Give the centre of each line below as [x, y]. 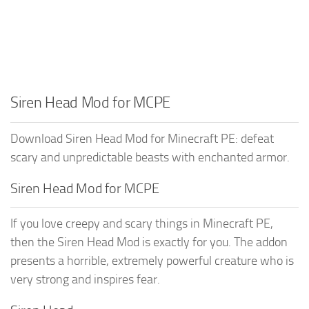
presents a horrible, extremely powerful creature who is [152, 260]
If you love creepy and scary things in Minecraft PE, [142, 223]
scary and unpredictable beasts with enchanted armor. [150, 157]
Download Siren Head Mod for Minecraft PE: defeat [142, 138]
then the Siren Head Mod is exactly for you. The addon [149, 242]
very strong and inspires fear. [85, 279]
